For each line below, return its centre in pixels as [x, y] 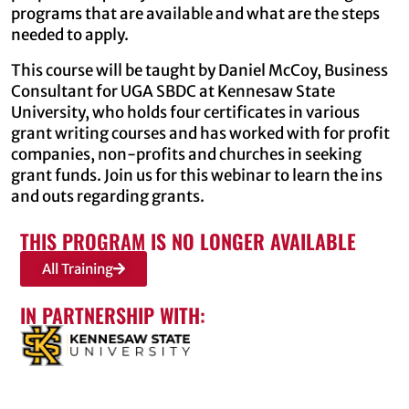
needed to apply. [70, 34]
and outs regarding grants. [108, 196]
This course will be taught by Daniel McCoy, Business [199, 70]
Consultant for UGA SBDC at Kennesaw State [173, 91]
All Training [78, 268]
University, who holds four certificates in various [185, 112]
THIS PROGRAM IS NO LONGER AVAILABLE [188, 241]
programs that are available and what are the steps [195, 13]
